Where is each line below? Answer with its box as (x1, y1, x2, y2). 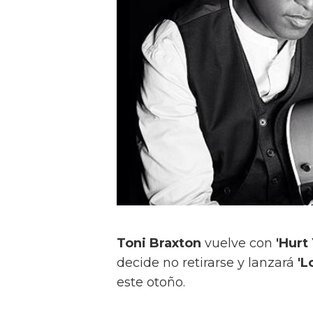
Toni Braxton (117, 235, 201, 251)
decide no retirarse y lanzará (117, 254, 298, 270)
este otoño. (117, 274, 185, 290)
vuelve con (201, 235, 276, 251)
